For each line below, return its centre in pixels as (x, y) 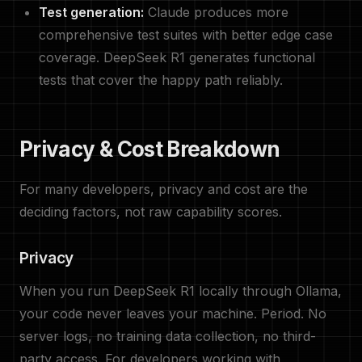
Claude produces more (216, 12)
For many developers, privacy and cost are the (164, 189)
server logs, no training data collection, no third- (168, 336)
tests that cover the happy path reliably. (161, 80)
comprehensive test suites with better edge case (186, 35)
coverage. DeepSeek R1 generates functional (177, 57)
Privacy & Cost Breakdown (150, 149)
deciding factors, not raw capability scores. (151, 212)
